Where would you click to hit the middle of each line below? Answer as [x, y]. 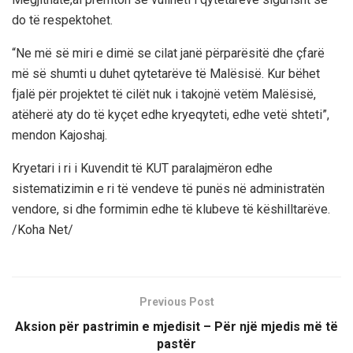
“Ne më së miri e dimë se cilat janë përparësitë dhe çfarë [168, 53]
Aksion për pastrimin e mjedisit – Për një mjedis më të [176, 326]
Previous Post [176, 301]
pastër [176, 344]
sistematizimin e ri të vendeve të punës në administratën [168, 188]
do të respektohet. [62, 20]
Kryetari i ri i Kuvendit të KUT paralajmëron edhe [142, 168]
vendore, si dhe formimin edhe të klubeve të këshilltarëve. [171, 209]
